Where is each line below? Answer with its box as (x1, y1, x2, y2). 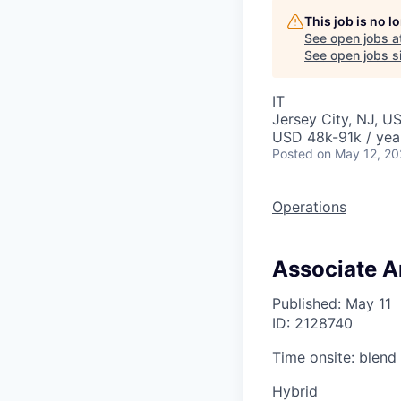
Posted (272, 145, 313, 161)
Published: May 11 (272, 294, 391, 312)
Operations (272, 197, 346, 216)
